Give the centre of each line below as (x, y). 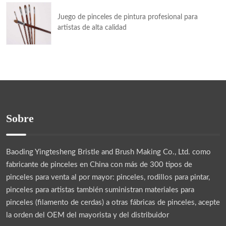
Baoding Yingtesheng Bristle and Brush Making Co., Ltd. (98, 152)
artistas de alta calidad (92, 28)
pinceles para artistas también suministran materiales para (100, 190)
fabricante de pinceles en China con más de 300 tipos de (99, 164)
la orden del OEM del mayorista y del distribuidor (88, 215)
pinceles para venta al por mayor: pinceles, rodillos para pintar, (108, 177)
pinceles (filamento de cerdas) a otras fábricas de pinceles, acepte (113, 202)
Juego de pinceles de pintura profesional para (128, 17)
